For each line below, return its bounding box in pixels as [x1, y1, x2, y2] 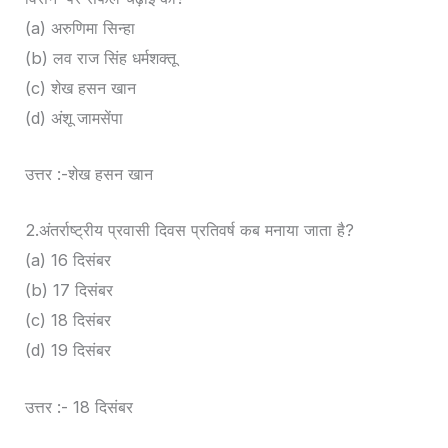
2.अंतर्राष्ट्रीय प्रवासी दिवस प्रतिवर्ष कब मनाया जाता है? [25, 220, 355, 241]
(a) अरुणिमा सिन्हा [25, 17, 136, 38]
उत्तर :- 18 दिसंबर [25, 396, 134, 417]
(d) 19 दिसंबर [25, 340, 112, 361]
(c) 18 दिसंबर [25, 310, 112, 331]
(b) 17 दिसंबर [25, 280, 114, 301]
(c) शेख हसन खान [25, 77, 137, 98]
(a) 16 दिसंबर [25, 250, 112, 271]
